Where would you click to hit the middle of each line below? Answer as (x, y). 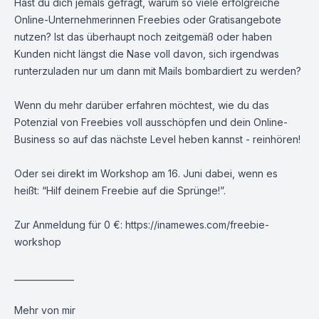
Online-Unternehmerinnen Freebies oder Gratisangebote (148, 20)
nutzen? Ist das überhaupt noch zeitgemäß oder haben (143, 37)
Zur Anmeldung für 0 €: (70, 225)
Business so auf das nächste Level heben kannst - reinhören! (157, 139)
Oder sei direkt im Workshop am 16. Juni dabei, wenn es (146, 173)
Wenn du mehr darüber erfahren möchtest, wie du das (142, 105)
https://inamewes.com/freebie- (197, 225)
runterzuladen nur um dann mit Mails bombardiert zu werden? (158, 71)
